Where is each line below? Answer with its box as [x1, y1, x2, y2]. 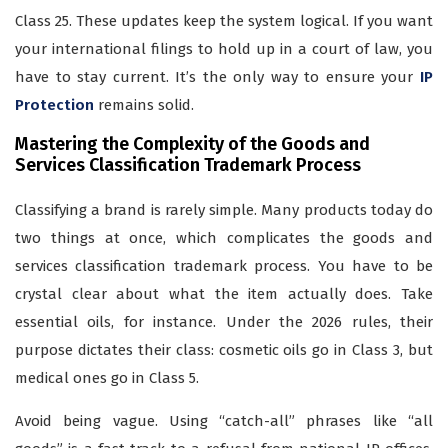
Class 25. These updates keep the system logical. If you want [15, 12, 433, 31]
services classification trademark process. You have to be [15, 257, 433, 276]
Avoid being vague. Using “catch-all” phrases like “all [15, 412, 433, 431]
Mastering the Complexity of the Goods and [15, 133, 370, 156]
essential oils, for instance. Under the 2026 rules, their [15, 313, 433, 332]
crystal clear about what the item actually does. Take [15, 285, 433, 304]
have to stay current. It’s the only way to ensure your [15, 68, 420, 87]
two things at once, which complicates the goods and [15, 229, 433, 248]
